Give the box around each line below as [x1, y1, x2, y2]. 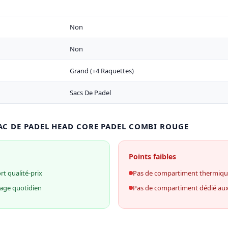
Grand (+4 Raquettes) [70, 66, 134, 75]
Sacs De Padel [70, 88, 111, 97]
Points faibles [129, 152, 176, 161]
